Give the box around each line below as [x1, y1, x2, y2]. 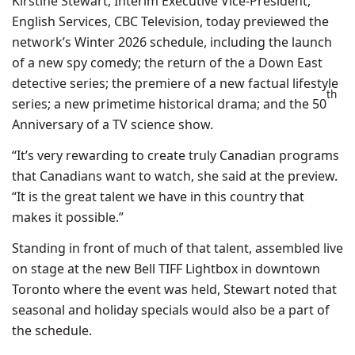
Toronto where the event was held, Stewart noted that [12, 281, 337, 298]
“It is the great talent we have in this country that [12, 188, 304, 205]
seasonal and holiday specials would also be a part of [12, 301, 330, 319]
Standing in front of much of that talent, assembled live [12, 239, 343, 257]
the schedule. [12, 322, 92, 339]
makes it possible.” [12, 208, 124, 226]
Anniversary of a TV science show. [12, 116, 213, 133]
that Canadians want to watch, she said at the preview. [12, 167, 338, 185]
